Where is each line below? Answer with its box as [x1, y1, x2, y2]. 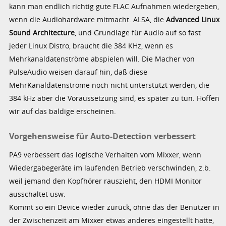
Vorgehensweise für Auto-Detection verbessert [9, 130, 196, 142]
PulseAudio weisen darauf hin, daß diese [9, 67, 148, 77]
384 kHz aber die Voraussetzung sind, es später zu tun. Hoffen [9, 93, 220, 103]
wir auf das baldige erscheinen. [9, 106, 117, 116]
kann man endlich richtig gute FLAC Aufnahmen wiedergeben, [9, 1, 219, 11]
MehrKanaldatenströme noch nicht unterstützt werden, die [9, 80, 210, 90]
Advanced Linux [166, 14, 220, 24]
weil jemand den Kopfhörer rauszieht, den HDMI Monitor [9, 176, 202, 186]
